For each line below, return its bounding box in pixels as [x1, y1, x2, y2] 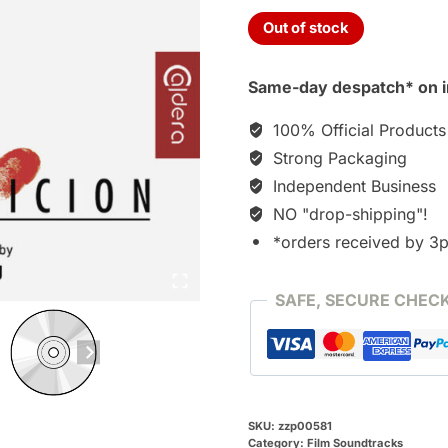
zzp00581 [278, 419, 333, 434]
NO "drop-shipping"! [268, 204, 429, 225]
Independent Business [268, 176, 437, 197]
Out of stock [263, 18, 350, 37]
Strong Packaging [268, 148, 408, 169]
